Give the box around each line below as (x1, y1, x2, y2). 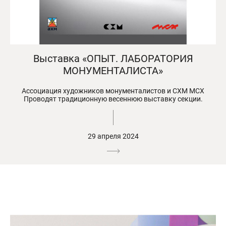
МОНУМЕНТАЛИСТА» (63, 64, 163, 77)
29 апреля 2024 (87, 132, 139, 140)
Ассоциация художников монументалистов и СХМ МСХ (22, 86, 204, 95)
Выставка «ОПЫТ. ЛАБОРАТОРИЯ (33, 52, 193, 65)
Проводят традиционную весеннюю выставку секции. (23, 94, 203, 103)
